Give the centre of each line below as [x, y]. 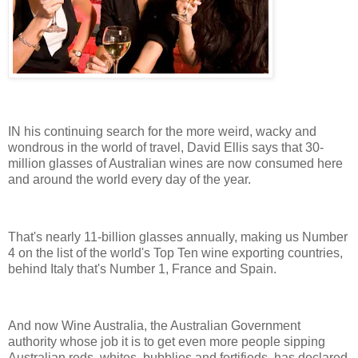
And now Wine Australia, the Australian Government [154, 326]
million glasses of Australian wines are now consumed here [175, 163]
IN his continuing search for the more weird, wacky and [162, 131]
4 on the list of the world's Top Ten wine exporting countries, [175, 253]
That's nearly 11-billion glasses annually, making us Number [178, 237]
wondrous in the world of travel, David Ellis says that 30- [166, 147]
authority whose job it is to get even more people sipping [167, 342]
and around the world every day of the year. [129, 179]
